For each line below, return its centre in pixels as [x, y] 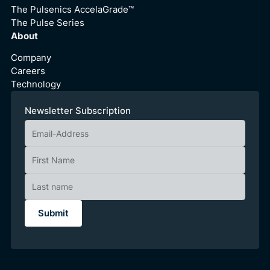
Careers [28, 71]
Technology [36, 85]
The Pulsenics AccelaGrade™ [73, 9]
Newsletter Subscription [77, 111]
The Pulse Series [48, 23]
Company [31, 58]
